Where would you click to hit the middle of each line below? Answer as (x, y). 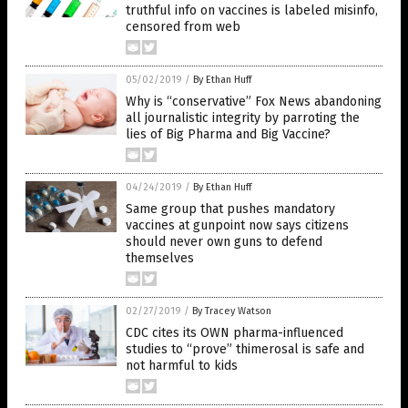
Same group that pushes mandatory (230, 209)
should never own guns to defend (224, 242)
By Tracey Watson (232, 311)
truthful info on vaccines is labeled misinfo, (252, 10)
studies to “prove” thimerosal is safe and (245, 349)
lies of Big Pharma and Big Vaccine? (228, 134)
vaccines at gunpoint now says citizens (237, 225)
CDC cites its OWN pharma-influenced (235, 333)
